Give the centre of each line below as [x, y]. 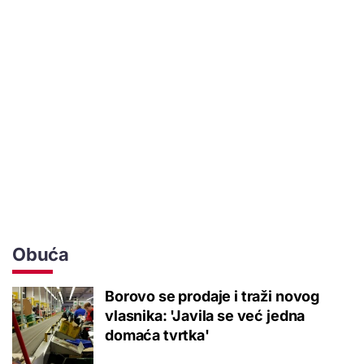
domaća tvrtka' [157, 335]
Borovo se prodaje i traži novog [212, 296]
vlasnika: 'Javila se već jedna [205, 315]
